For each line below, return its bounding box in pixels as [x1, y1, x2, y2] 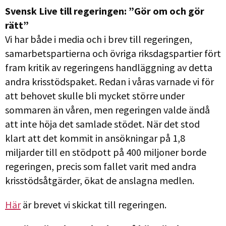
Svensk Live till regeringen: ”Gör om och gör [5, 4, 204, 17]
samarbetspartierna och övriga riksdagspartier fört [5, 46, 221, 60]
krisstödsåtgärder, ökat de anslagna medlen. [5, 174, 194, 187]
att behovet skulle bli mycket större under [5, 89, 185, 102]
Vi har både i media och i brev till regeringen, [5, 32, 192, 45]
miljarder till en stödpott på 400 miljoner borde [5, 145, 206, 158]
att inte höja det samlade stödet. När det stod [5, 117, 200, 130]
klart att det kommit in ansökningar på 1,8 [5, 131, 185, 144]
